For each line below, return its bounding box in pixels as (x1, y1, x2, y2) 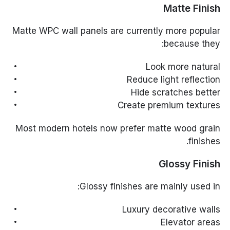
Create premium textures (117, 100, 220, 111)
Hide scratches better (130, 87, 220, 98)
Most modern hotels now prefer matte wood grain (15, 123, 220, 134)
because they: (163, 39, 220, 49)
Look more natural (145, 62, 220, 72)
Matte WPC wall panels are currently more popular (12, 26, 220, 36)
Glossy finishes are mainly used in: (79, 181, 220, 192)
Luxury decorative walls (122, 204, 220, 215)
